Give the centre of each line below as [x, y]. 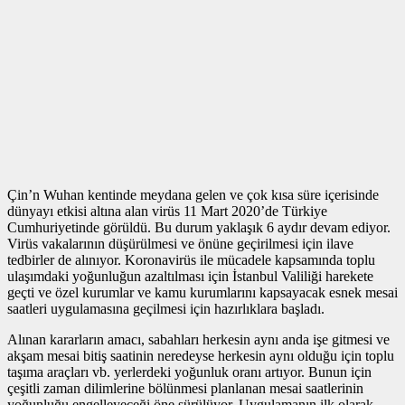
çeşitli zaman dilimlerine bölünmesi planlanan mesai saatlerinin [185, 388]
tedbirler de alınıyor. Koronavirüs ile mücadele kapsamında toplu [191, 259]
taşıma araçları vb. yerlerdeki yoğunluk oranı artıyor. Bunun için [189, 372]
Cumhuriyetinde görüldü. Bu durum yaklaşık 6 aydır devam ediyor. [199, 227]
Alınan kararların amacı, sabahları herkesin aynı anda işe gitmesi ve [198, 339]
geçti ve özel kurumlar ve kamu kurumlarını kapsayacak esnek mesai [202, 292]
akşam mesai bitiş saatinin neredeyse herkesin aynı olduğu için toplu [201, 355]
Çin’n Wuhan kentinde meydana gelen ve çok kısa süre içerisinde [193, 194]
